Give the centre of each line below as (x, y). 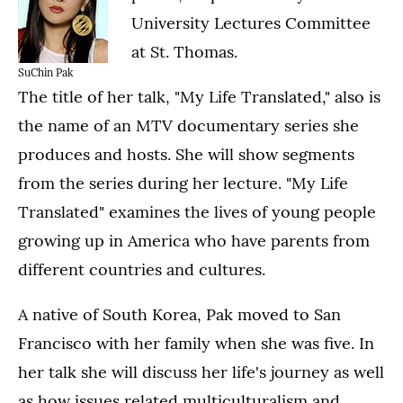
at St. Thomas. (184, 52)
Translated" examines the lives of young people (197, 212)
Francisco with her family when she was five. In (196, 343)
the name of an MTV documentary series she (188, 125)
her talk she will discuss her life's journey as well (201, 372)
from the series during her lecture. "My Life (183, 183)
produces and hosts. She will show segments (186, 154)
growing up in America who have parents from (194, 241)
